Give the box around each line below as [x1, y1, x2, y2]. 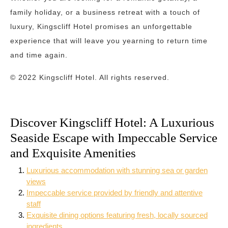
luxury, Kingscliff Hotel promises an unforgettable [10, 22, 192, 31]
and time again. [10, 51, 68, 59]
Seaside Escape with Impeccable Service [10, 131, 217, 145]
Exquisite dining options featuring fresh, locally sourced [26, 211, 208, 219]
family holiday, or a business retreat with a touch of [10, 8, 200, 16]
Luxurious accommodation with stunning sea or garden [26, 166, 208, 175]
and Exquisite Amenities [10, 146, 136, 160]
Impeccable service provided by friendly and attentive [26, 188, 203, 197]
